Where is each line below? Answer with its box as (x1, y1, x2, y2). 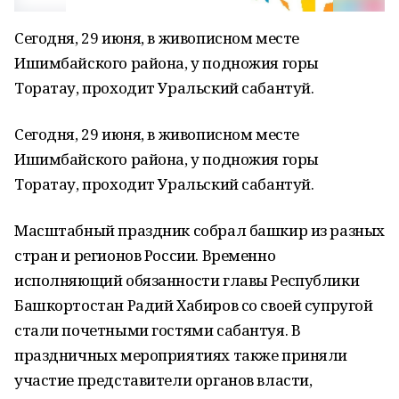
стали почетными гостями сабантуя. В (14, 320, 301, 340)
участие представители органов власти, (14, 370, 313, 390)
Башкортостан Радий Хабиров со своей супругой (14, 295, 373, 315)
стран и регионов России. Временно (14, 245, 276, 265)
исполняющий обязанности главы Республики (14, 270, 360, 290)
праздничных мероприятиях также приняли (14, 345, 348, 365)
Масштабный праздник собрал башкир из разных (14, 220, 385, 240)
